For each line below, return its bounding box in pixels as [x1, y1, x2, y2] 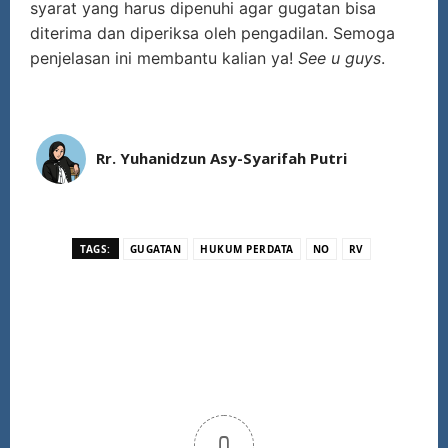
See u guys [298, 47, 381, 68]
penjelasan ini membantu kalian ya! [30, 47, 298, 68]
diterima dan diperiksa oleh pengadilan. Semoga [30, 22, 395, 43]
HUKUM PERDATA [200, 241, 294, 256]
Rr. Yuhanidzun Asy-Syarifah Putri [96, 147, 347, 168]
